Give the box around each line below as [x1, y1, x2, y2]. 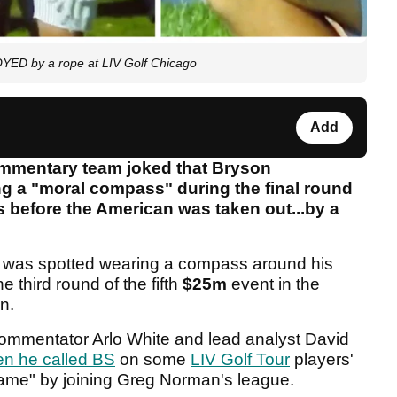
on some [115, 350, 191, 370]
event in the [227, 275, 320, 294]
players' [290, 350, 354, 370]
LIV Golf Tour [191, 350, 290, 370]
